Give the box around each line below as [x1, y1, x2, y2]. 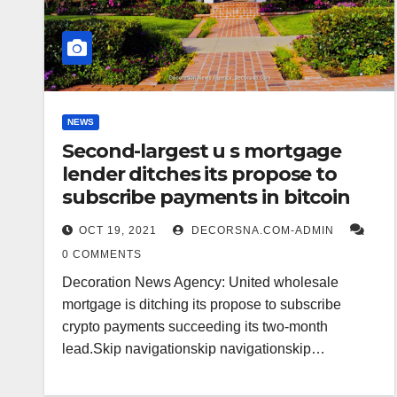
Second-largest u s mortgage [62, 139, 342, 163]
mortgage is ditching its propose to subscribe [62, 297, 341, 312]
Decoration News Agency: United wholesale [62, 275, 339, 290]
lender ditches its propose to [62, 162, 338, 186]
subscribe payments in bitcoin [62, 185, 351, 209]
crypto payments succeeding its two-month [62, 319, 328, 334]
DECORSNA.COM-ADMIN [188, 224, 334, 237]
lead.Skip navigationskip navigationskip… [62, 341, 325, 356]
